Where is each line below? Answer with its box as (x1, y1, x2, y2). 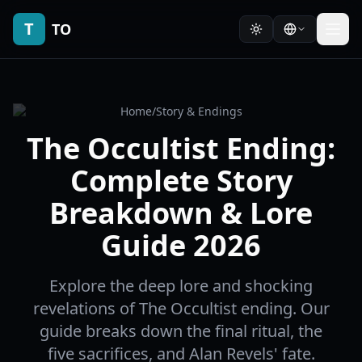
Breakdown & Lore (49, 193, 313, 233)
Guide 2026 (101, 225, 261, 265)
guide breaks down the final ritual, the (40, 320, 322, 342)
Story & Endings (155, 103, 242, 119)
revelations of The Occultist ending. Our (32, 297, 330, 319)
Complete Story (69, 161, 293, 200)
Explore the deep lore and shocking (49, 275, 313, 297)
